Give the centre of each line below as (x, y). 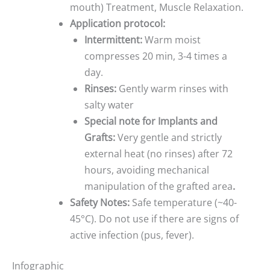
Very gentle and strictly (168, 138)
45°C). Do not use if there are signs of (154, 219)
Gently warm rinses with (174, 89)
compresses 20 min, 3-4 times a (156, 56)
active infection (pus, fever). (132, 235)
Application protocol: (118, 24)
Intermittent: (115, 40)
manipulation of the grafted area (159, 187)
